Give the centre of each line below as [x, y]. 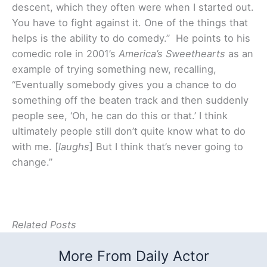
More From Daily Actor [133, 256]
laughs [74, 147]
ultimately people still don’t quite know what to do [129, 131]
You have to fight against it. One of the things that [130, 23]
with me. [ [35, 147]
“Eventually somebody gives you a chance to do [124, 85]
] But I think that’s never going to [166, 147]
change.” [32, 162]
